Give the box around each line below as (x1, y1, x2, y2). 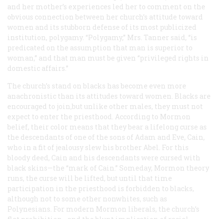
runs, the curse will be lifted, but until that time (7, 173, 172, 183)
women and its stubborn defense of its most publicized (7, 22, 197, 32)
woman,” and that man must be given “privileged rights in (7, 53, 209, 63)
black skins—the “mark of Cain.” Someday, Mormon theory (7, 163, 209, 173)
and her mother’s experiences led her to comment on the (7, 1, 205, 11)
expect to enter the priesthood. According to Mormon (7, 111, 191, 121)
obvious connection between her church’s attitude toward (7, 12, 203, 22)
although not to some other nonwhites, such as (7, 194, 167, 203)
